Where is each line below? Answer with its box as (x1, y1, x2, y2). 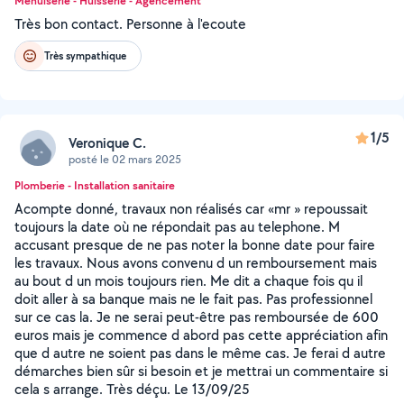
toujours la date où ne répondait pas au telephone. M (14, 217, 340, 236)
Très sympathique (44, 48, 126, 63)
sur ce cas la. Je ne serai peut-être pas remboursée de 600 (14, 308, 379, 326)
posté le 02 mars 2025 (69, 151, 181, 167)
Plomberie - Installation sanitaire (14, 178, 175, 193)
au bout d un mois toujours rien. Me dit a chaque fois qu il (14, 271, 363, 290)
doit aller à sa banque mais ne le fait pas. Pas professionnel (14, 289, 372, 308)
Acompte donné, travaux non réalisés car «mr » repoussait (14, 199, 368, 218)
